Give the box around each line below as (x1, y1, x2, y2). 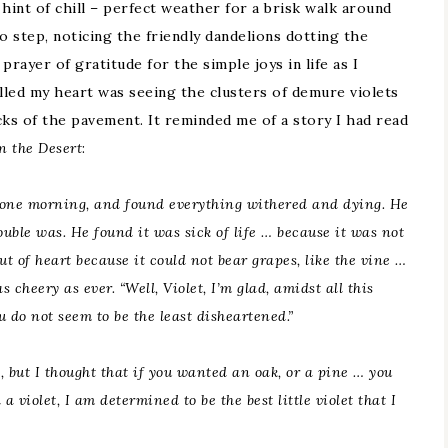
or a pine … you (281, 363, 393, 381)
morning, (27, 195, 90, 213)
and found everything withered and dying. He (89, 195, 409, 213)
